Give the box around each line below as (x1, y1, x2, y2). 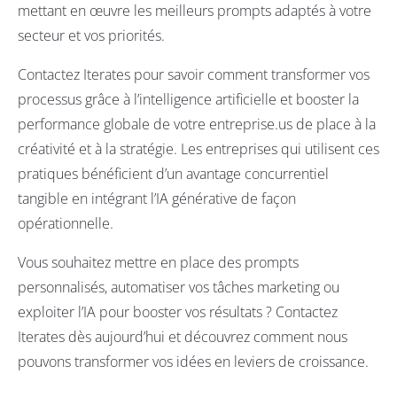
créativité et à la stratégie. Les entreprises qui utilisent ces (18, 139, 379, 160)
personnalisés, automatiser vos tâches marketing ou (18, 277, 339, 298)
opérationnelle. (18, 214, 113, 234)
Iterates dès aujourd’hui (18, 327, 165, 347)
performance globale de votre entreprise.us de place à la (18, 114, 376, 135)
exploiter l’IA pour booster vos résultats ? (18, 302, 276, 323)
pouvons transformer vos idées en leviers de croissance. (18, 352, 369, 372)
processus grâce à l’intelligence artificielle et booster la (18, 90, 359, 110)
